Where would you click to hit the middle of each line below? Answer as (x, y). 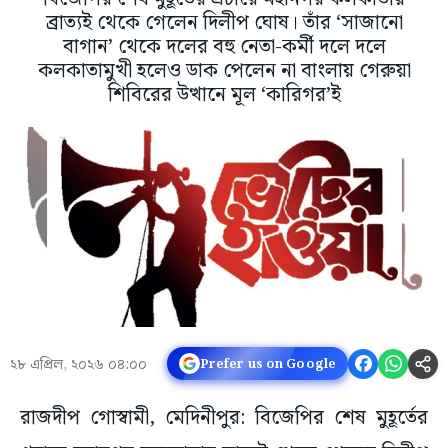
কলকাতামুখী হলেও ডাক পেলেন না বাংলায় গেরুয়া (224, 71)
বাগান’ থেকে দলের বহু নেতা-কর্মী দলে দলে (224, 47)
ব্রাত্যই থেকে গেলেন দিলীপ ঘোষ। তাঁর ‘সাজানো (224, 23)
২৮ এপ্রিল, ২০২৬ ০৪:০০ (78, 365)
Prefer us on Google (267, 363)
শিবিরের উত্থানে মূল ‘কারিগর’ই (224, 95)
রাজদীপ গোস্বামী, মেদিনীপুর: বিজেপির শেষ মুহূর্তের (224, 418)
